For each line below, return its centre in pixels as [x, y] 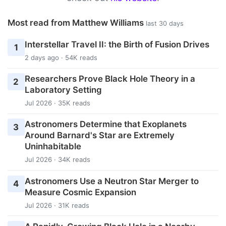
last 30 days [165, 24]
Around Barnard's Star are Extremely [99, 135]
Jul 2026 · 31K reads [57, 205]
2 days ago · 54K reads [61, 58]
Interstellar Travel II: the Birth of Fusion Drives [117, 45]
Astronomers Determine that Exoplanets [105, 124]
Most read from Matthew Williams [77, 23]
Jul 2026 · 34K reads [57, 160]
